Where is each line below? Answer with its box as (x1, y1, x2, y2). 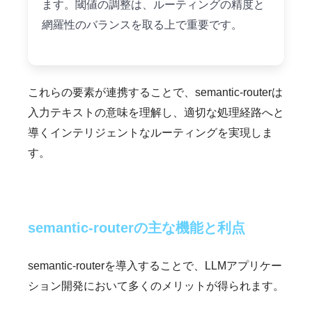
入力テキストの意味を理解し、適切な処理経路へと (28, 106, 284, 118)
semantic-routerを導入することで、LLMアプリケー (28, 259, 282, 272)
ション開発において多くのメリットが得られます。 (28, 279, 284, 292)
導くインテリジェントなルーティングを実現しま (28, 126, 273, 139)
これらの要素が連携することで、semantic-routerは (28, 86, 283, 98)
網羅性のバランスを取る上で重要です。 (42, 18, 242, 31)
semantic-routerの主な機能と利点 (28, 219, 245, 235)
